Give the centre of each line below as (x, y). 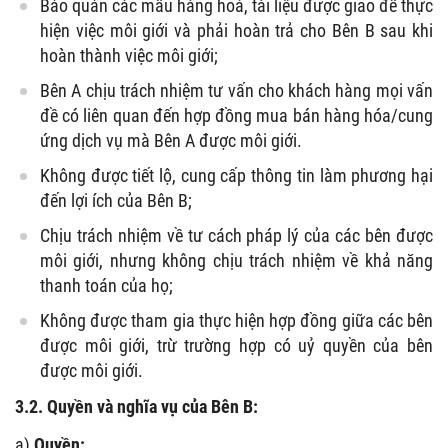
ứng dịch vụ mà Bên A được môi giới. (171, 140)
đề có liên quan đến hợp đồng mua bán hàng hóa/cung (236, 115)
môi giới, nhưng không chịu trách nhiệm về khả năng (236, 260)
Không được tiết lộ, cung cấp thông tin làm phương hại (236, 175)
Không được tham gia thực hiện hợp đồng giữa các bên (236, 320)
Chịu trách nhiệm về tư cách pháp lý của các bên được (236, 235)
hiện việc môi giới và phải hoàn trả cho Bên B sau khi (236, 30)
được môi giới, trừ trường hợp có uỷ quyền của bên (236, 345)
